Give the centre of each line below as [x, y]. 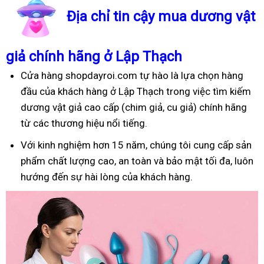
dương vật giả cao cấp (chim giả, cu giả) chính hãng [134, 107]
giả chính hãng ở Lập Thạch [94, 56]
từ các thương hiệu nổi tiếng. [84, 123]
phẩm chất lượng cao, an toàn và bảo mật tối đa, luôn [137, 161]
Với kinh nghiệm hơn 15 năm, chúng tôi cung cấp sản [136, 145]
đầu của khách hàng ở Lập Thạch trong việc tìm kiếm [136, 91]
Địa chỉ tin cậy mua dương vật [161, 17]
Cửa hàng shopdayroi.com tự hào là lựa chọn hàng [132, 75]
